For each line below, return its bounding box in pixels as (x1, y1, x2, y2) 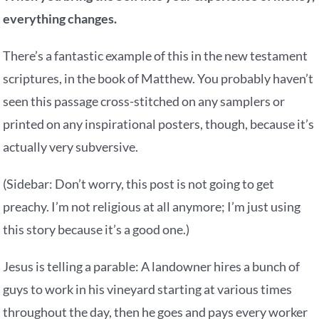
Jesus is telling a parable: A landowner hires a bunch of (3, 258, 300, 275)
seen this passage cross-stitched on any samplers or (3, 93, 286, 110)
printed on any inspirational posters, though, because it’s (3, 116, 315, 132)
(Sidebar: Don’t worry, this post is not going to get (3, 176, 275, 192)
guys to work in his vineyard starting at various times (3, 281, 293, 298)
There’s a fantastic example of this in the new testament (3, 48, 308, 64)
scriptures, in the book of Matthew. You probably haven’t (3, 70, 314, 87)
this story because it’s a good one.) (3, 221, 190, 238)
